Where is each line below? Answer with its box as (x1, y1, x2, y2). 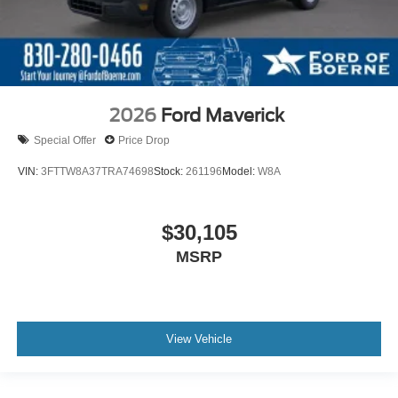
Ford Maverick (161, 105, 284, 127)
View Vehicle (166, 331, 232, 346)
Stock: (154, 164, 186, 178)
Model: (222, 164, 258, 178)
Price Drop (118, 133, 170, 147)
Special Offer (34, 133, 96, 147)
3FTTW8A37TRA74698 (41, 164, 154, 178)
